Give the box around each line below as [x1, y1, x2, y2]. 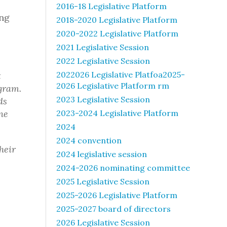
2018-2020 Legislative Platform [56, 15, 177, 25]
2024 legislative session [56, 149, 147, 159]
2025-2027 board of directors [56, 204, 171, 214]
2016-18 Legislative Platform [56, 1, 167, 11]
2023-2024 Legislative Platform [56, 108, 178, 118]
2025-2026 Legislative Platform [56, 190, 177, 200]
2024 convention [56, 135, 122, 145]
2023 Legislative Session [56, 94, 150, 104]
